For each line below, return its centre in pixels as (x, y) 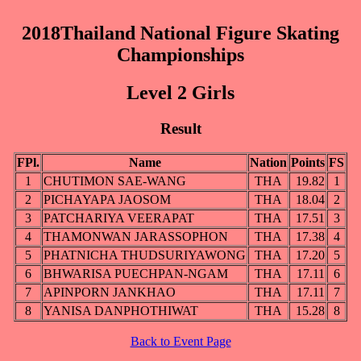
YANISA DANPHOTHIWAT (121, 311)
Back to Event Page (180, 342)
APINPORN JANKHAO (110, 293)
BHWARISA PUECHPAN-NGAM (136, 274)
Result (180, 128)
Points (308, 163)
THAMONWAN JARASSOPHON (136, 237)
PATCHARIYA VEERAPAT (119, 218)
